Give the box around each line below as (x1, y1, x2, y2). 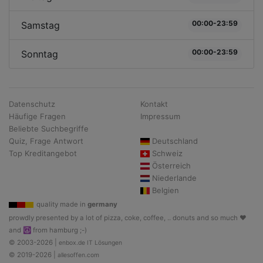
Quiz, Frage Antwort (9, 136, 83, 146)
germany (87, 200, 117, 208)
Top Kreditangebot (9, 149, 77, 158)
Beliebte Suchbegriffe (9, 124, 89, 133)
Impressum (140, 112, 180, 121)
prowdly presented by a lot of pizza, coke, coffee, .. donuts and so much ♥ (9, 214, 247, 222)
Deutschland (152, 136, 198, 146)
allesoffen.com (58, 251, 99, 259)
